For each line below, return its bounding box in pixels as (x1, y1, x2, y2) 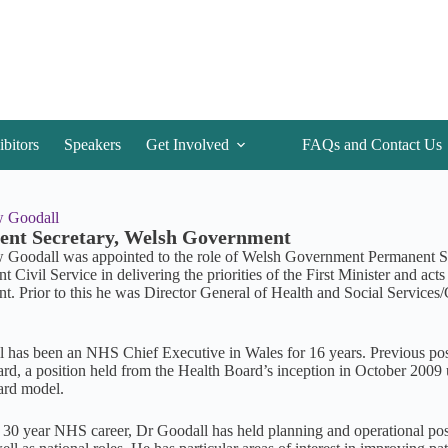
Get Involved (146, 136, 230, 153)
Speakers (64, 136, 122, 153)
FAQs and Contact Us (302, 136, 443, 153)
